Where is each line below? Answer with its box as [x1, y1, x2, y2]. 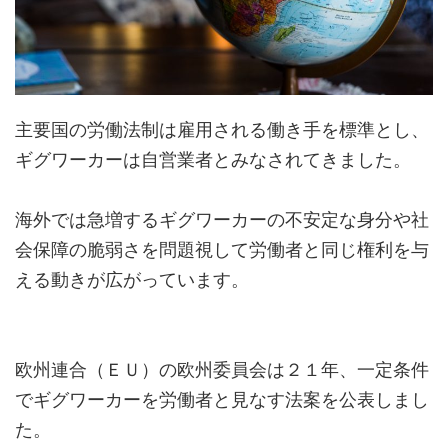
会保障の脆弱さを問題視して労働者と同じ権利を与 [15, 239, 429, 261]
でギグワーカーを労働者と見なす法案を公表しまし [15, 389, 429, 411]
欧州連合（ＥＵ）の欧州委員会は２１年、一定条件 [15, 359, 429, 381]
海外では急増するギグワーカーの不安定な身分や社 [15, 209, 429, 231]
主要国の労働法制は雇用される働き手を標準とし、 [15, 119, 429, 141]
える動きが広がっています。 [15, 269, 249, 291]
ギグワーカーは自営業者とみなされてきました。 [15, 149, 411, 171]
